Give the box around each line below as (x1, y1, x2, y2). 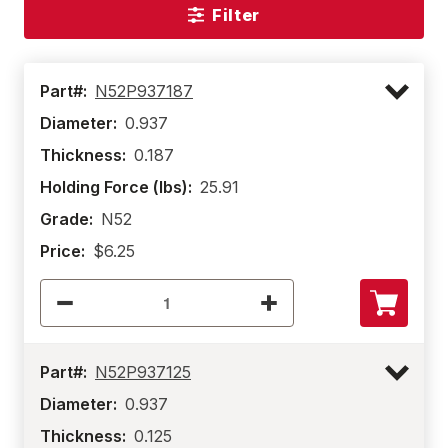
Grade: (40, 209, 93, 229)
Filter (212, 5, 260, 25)
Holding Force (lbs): (40, 177, 192, 197)
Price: (40, 241, 85, 261)
